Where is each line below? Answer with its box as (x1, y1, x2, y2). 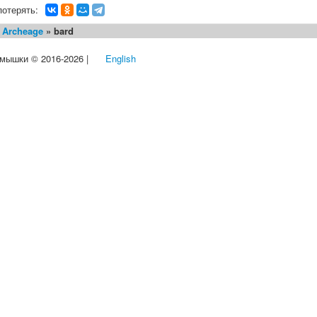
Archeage (2, 23, 43, 38)
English (105, 51, 136, 65)
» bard (43, 23, 74, 38)
